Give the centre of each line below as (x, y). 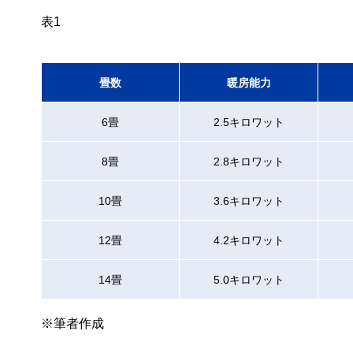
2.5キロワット (249, 122)
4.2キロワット (249, 240)
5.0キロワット (249, 280)
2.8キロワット (249, 162)
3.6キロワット (249, 201)
